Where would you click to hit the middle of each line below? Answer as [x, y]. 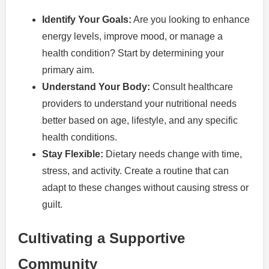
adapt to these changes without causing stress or [145, 188]
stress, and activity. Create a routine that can [135, 171]
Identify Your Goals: [87, 20]
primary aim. [68, 70]
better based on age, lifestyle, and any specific [140, 121]
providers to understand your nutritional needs [139, 104]
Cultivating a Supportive [101, 238]
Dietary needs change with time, [173, 154]
